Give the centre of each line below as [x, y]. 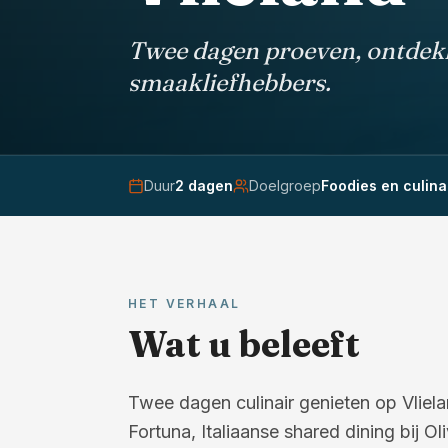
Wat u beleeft [244, 343]
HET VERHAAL [184, 303]
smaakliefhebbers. [229, 82]
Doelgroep [285, 185]
